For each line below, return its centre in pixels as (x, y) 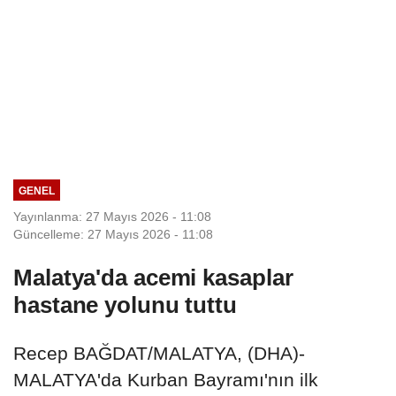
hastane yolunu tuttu (125, 305)
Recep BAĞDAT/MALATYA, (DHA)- (159, 353)
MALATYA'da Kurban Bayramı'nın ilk (166, 379)
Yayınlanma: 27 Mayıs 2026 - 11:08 (112, 216)
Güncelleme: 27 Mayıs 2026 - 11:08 (113, 234)
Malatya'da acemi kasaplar (153, 277)
